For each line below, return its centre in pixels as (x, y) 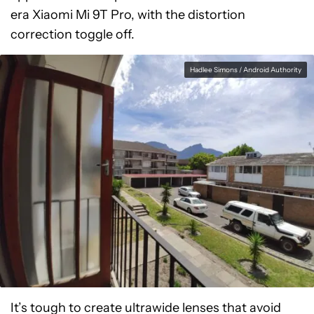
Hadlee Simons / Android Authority (246, 70)
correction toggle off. (73, 34)
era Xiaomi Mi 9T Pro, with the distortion (128, 15)
